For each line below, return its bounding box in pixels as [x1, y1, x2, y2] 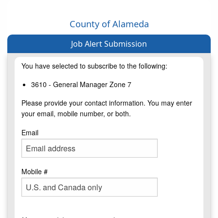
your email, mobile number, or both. [21, 109, 131, 119]
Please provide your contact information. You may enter [21, 98, 192, 108]
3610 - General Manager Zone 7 [31, 79, 131, 90]
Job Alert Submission [71, 38, 147, 50]
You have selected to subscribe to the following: [21, 61, 167, 71]
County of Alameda [69, 18, 149, 30]
